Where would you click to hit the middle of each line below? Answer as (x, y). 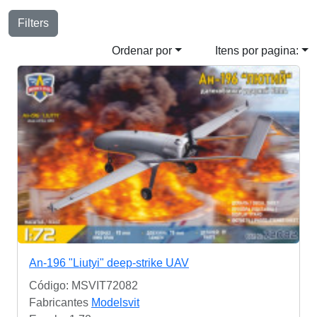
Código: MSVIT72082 (83, 286)
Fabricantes (60, 303)
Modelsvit (115, 303)
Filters (33, 23)
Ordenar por (142, 51)
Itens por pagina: (257, 51)
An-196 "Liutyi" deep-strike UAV (109, 263)
